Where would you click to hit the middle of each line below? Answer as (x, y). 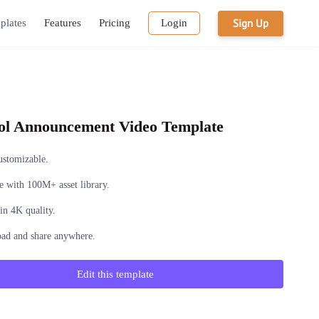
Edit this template (115, 274)
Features (63, 23)
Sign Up (251, 23)
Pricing (115, 23)
